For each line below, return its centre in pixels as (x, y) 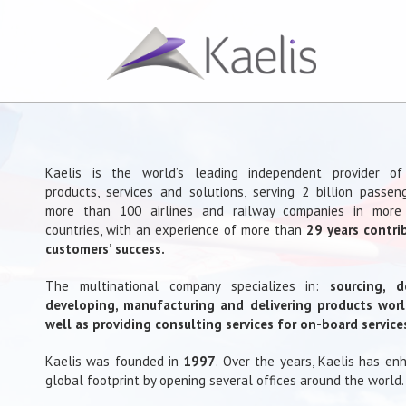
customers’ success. (105, 249)
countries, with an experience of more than (176, 230)
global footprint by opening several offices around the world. (225, 380)
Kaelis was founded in (115, 361)
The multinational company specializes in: (188, 286)
